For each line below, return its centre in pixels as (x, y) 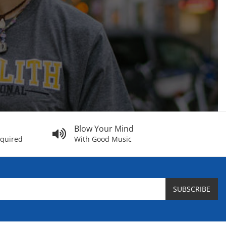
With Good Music (103, 139)
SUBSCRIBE (192, 189)
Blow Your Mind (104, 128)
